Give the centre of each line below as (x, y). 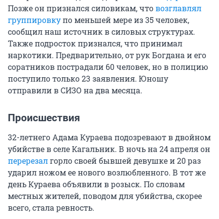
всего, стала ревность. (51, 208)
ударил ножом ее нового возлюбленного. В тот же (107, 173)
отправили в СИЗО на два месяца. (75, 90)
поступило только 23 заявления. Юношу (88, 79)
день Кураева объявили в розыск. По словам (96, 184)
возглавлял (178, 8)
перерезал (28, 161)
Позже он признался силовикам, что (82, 8)
